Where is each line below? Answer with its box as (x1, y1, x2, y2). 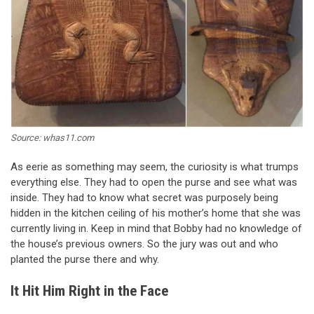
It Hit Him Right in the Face (11, 282, 168, 300)
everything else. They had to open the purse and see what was (11, 175, 297, 189)
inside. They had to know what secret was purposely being (11, 191, 278, 204)
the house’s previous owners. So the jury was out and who (11, 237, 278, 250)
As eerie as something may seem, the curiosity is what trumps (11, 160, 299, 173)
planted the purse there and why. (11, 252, 159, 266)
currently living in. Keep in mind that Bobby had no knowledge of (11, 221, 302, 235)
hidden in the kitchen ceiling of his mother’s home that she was (11, 206, 301, 219)
